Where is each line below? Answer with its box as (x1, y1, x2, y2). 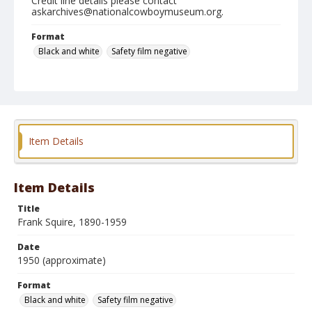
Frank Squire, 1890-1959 (17, 215, 127, 228)
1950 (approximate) (17, 253, 106, 267)
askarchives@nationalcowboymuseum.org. (31, 5, 224, 18)
